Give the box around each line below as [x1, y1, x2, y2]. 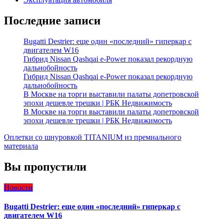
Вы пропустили [4, 160, 87, 173]
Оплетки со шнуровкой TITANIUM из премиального [4, 132, 181, 141]
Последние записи [4, 14, 101, 27]
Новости [4, 183, 33, 192]
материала [4, 141, 38, 150]
